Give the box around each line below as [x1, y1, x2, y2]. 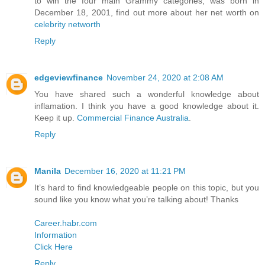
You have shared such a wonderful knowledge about [34, 89, 259, 99]
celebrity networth [34, 19, 101, 29]
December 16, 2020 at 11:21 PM [64, 166, 186, 176]
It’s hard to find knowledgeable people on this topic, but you [34, 182, 259, 192]
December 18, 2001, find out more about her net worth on [34, 7, 259, 17]
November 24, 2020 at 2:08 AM [106, 72, 224, 82]
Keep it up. [34, 112, 77, 122]
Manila [34, 166, 61, 176]
